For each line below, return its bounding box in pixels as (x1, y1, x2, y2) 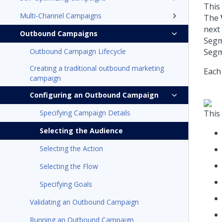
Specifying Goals (40, 179, 92, 189)
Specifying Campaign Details (40, 108, 130, 117)
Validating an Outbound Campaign (30, 197, 139, 207)
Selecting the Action (40, 144, 103, 153)
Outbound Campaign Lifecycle (30, 47, 126, 56)
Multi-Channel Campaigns (20, 11, 102, 20)
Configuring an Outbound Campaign (30, 90, 159, 100)
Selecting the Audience (40, 126, 123, 135)
